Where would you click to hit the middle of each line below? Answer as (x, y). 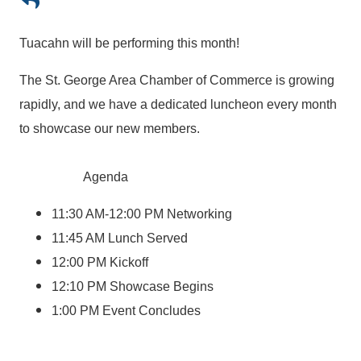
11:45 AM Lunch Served (120, 239)
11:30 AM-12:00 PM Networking (142, 214)
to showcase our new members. (110, 129)
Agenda (74, 177)
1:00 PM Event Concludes (126, 311)
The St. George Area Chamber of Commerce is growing (177, 81)
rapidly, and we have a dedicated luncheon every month (178, 105)
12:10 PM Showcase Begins (133, 287)
